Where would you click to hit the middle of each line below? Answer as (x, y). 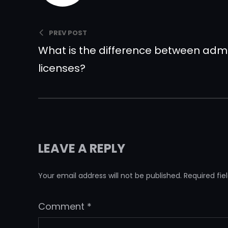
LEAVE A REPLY (82, 149)
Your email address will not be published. (110, 176)
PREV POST (68, 33)
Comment (63, 207)
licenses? (62, 68)
